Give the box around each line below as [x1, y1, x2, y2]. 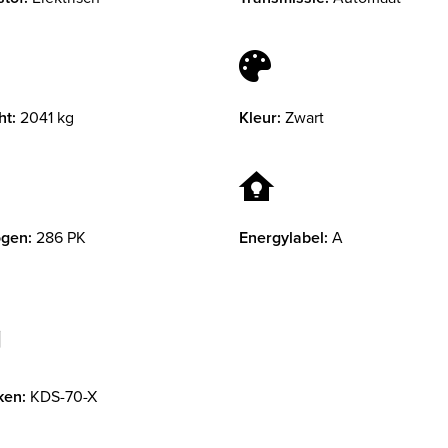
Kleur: [239, 106, 281, 130]
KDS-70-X [30, 385, 97, 409]
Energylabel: [239, 226, 328, 250]
